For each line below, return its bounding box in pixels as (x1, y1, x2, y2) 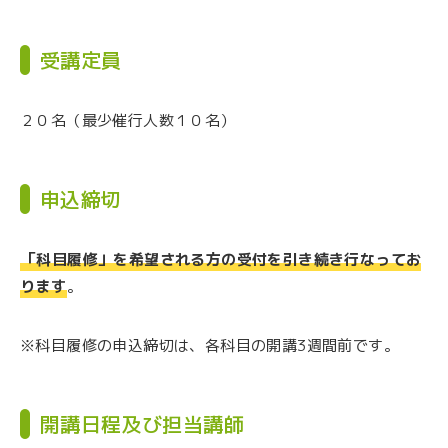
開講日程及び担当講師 (40, 410, 244, 439)
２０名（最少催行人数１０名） (20, 110, 236, 132)
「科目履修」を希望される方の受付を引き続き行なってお (21, 249, 422, 271)
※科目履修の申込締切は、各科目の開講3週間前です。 (20, 335, 399, 357)
